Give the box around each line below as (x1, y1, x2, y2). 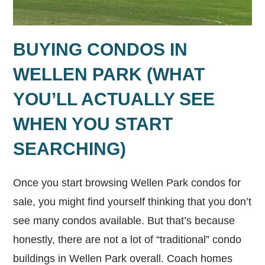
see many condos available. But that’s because (13, 215, 235, 227)
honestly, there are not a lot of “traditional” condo (13, 234, 242, 246)
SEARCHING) (13, 139, 127, 159)
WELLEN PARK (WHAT (13, 64, 205, 85)
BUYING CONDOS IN (13, 40, 188, 60)
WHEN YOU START (13, 114, 173, 134)
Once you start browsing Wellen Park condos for (13, 177, 241, 189)
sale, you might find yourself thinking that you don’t (13, 196, 252, 208)
